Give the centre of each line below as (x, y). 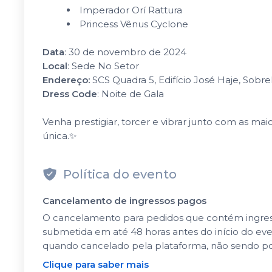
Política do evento (120, 174)
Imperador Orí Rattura (131, 10)
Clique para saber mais (96, 264)
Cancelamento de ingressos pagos (124, 201)
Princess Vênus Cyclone (134, 24)
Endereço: (67, 80)
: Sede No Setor (103, 66)
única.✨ (59, 136)
